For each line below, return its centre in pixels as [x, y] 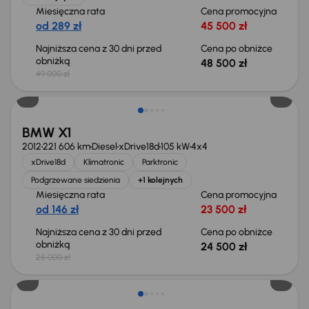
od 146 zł [57, 209]
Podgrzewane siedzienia [76, 180]
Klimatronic [104, 162]
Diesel [104, 147]
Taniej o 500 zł [68, 80]
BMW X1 [47, 132]
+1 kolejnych [160, 180]
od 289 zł [59, 26]
